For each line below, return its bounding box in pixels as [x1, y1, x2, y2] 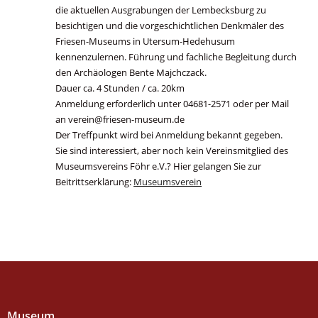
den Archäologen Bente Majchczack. [55, 66, 207, 79]
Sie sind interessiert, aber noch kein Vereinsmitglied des [55, 144, 289, 157]
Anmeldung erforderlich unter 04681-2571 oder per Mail [55, 97, 290, 110]
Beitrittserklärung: [55, 175, 134, 188]
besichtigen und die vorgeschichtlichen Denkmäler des [55, 19, 285, 32]
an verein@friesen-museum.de [55, 113, 185, 126]
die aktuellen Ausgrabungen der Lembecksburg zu [55, 4, 267, 16]
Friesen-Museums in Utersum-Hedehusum [55, 35, 236, 48]
